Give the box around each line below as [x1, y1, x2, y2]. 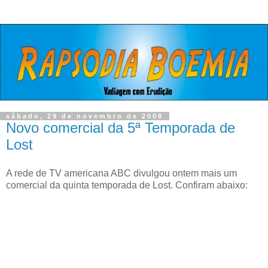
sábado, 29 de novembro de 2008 [6, 112, 163, 120]
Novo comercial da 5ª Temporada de [6, 120, 235, 136]
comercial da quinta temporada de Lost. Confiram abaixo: [6, 179, 248, 190]
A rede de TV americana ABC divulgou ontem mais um [6, 167, 237, 178]
